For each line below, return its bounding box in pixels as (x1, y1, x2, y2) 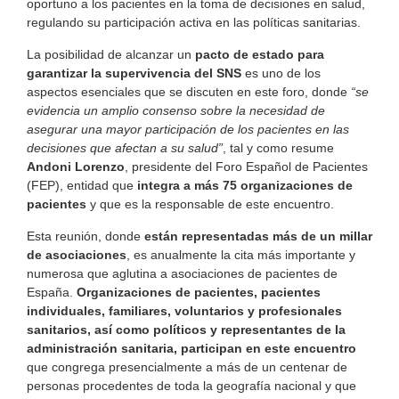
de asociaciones (27, 247, 126, 262)
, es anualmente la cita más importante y (126, 247, 355, 262)
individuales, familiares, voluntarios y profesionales (27, 303, 342, 318)
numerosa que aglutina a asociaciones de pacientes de (27, 265, 338, 281)
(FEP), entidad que (27, 177, 137, 192)
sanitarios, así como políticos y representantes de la (27, 322, 346, 337)
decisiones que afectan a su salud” (27, 140, 223, 155)
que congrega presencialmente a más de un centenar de (27, 359, 347, 374)
